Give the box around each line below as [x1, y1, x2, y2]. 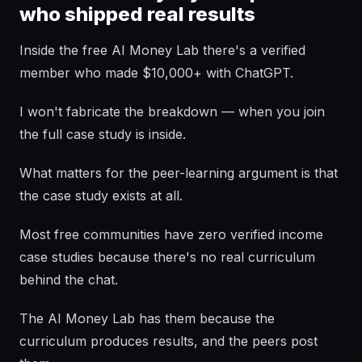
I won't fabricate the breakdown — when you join [19, 103, 325, 120]
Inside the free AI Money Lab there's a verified [19, 42, 305, 58]
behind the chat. [19, 271, 118, 288]
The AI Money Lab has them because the [19, 310, 275, 326]
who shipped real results [19, 2, 255, 26]
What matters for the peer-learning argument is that [19, 165, 338, 181]
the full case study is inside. [19, 126, 186, 142]
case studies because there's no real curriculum [19, 249, 315, 265]
